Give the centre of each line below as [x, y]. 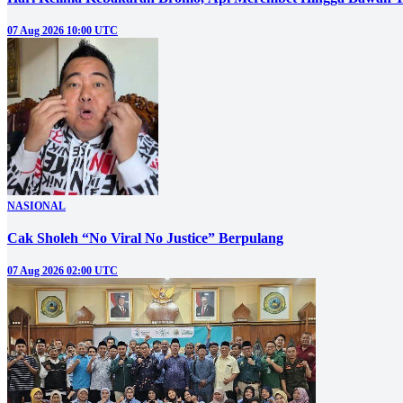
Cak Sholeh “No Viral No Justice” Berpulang [145, 238]
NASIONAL [36, 206]
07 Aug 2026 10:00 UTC [63, 31]
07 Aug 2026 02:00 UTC [63, 271]
